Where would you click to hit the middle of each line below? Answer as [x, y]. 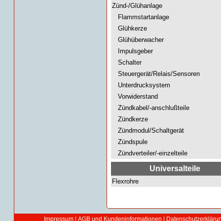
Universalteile [175, 168]
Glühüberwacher [138, 40]
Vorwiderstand [135, 96]
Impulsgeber [132, 51]
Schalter [127, 62]
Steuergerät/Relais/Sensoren [156, 74]
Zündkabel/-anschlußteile [151, 108]
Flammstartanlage [141, 17]
